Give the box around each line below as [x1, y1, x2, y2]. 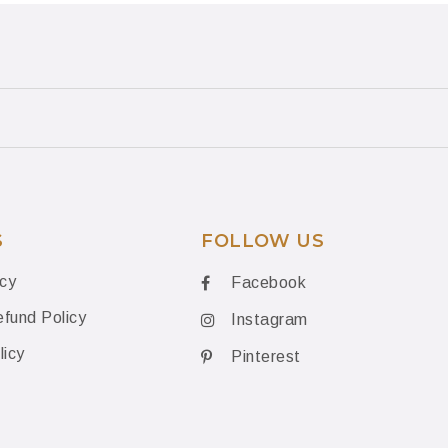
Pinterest [231, 347, 301, 365]
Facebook [231, 274, 307, 291]
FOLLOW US [201, 230, 325, 253]
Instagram [231, 310, 308, 328]
